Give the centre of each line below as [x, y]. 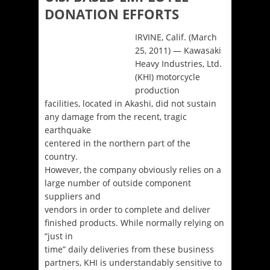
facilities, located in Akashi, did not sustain [130, 103]
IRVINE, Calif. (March [176, 37]
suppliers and [73, 196]
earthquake [68, 130]
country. [61, 156]
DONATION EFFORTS [112, 14]
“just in [59, 236]
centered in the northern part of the [118, 143]
